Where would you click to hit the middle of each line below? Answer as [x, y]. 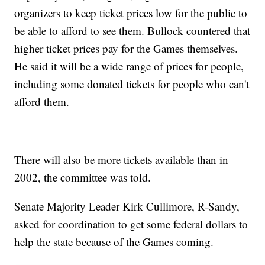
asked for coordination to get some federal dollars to [131, 224]
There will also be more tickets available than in [122, 159]
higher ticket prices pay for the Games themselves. [126, 48]
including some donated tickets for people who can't [132, 83]
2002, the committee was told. [83, 177]
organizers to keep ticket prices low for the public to [131, 12]
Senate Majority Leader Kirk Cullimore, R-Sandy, [127, 206]
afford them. [42, 101]
